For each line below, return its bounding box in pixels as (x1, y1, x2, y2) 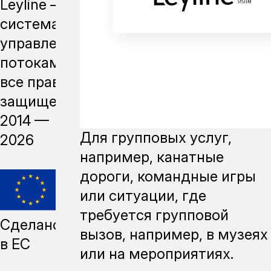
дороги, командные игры (79, 167, 256, 185)
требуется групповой (79, 206, 229, 224)
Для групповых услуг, (79, 128, 232, 146)
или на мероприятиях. (79, 244, 233, 263)
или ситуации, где (79, 186, 206, 204)
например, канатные (79, 148, 224, 166)
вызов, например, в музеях (79, 225, 268, 243)
